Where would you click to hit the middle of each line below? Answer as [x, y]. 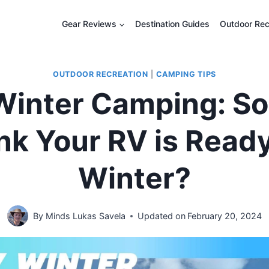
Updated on [161, 216]
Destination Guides [172, 24]
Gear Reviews [89, 24]
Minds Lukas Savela [85, 216]
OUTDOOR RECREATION [101, 74]
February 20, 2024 [224, 216]
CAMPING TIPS [186, 74]
